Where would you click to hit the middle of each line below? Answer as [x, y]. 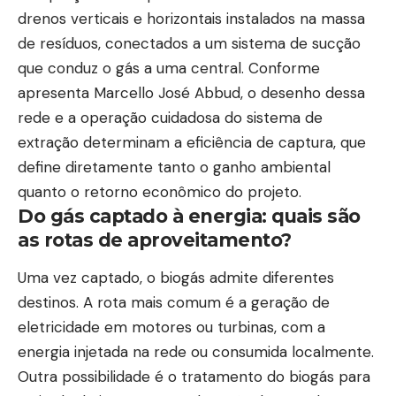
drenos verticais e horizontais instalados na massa [191, 18]
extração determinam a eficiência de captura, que [192, 142]
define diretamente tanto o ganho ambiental [174, 167]
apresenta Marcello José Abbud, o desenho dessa [191, 92]
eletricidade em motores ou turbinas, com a [171, 327]
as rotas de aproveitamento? [155, 240]
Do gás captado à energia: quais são [189, 216]
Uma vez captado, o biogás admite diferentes [176, 278]
